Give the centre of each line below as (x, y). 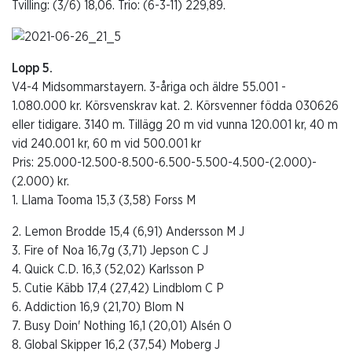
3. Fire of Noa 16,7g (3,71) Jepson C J (110, 250)
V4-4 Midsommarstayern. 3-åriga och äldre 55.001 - (149, 87)
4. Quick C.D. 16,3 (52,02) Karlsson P (108, 269)
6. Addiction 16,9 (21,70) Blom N (98, 307)
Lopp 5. (32, 68)
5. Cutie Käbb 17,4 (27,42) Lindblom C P (118, 288)
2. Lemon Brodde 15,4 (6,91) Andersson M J (128, 231)
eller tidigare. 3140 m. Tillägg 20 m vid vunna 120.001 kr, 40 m (175, 125)
